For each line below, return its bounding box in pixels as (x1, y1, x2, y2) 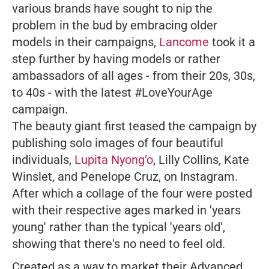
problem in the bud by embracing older (12, 18, 217, 33)
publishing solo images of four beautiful (12, 136, 223, 151)
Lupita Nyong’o (74, 153, 153, 168)
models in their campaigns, (12, 35, 159, 50)
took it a (209, 35, 255, 50)
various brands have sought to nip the (12, 1, 213, 16)
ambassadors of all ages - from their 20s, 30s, (12, 68, 255, 83)
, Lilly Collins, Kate (153, 153, 249, 168)
